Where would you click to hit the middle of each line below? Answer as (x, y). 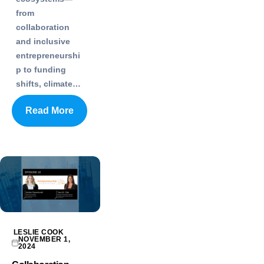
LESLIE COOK (39, 232)
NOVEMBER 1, (44, 240)
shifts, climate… (48, 83)
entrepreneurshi (48, 55)
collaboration (43, 27)
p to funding (41, 69)
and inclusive (43, 41)
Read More (49, 110)
